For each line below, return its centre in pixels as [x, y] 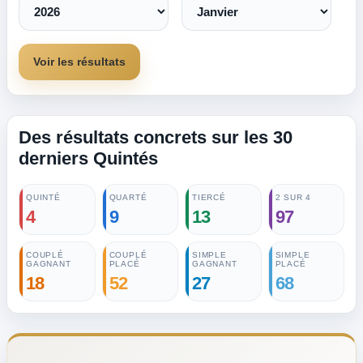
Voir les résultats [79, 62]
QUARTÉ [128, 197]
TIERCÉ [209, 197]
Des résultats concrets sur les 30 [156, 137]
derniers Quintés [88, 158]
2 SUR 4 [293, 197]
